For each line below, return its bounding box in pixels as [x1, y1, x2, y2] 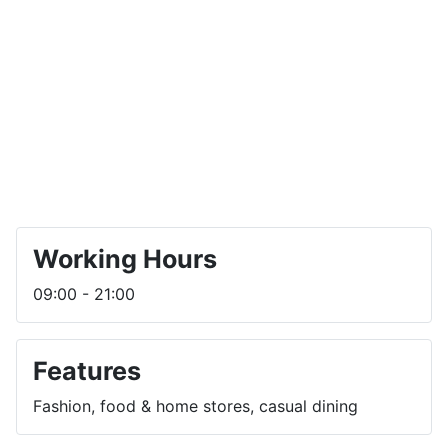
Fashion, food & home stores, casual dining [33, 396, 358, 417]
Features [33, 356, 141, 387]
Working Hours [33, 244, 217, 275]
